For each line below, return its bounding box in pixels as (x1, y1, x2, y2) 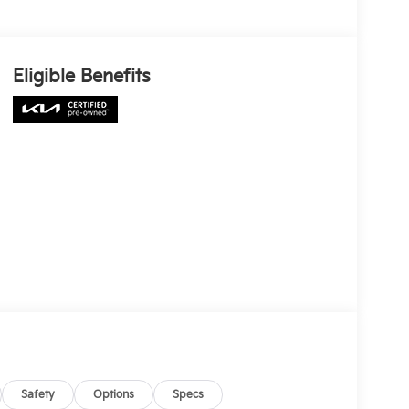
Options (93, 387, 135, 402)
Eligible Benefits (12, 66, 151, 89)
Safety (21, 387, 56, 402)
